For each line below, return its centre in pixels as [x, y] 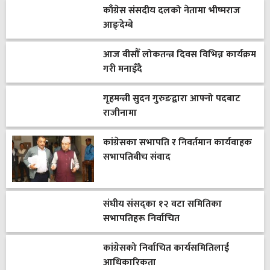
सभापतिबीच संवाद [137, 157]
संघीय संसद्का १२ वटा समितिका [162, 204]
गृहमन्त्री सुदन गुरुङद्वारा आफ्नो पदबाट [171, 99]
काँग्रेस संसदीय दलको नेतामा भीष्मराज [171, 11]
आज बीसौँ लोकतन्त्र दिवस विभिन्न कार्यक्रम [179, 55]
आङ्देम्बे [118, 25]
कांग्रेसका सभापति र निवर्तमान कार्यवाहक [177, 143]
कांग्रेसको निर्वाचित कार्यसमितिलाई [166, 248]
